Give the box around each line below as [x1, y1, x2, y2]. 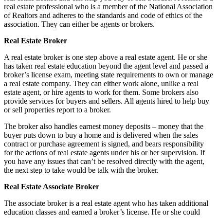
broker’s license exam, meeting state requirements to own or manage [4, 70, 213, 79]
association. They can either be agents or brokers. [4, 19, 155, 28]
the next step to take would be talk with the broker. [4, 165, 159, 174]
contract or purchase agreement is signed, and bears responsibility [4, 139, 204, 148]
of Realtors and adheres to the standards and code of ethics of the [4, 11, 202, 19]
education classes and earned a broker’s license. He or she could [4, 207, 200, 216]
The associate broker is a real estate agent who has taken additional [4, 199, 208, 207]
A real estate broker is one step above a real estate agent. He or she [4, 53, 207, 61]
